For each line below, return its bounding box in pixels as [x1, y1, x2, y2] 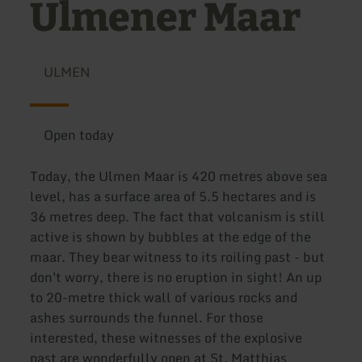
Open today [43, 124, 114, 145]
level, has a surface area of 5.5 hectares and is [30, 186, 317, 208]
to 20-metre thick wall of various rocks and [30, 287, 298, 309]
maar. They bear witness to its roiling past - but [30, 246, 326, 268]
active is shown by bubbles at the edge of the [30, 226, 312, 248]
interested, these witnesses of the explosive [30, 327, 303, 349]
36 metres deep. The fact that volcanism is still [30, 206, 326, 228]
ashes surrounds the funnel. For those [30, 307, 264, 329]
